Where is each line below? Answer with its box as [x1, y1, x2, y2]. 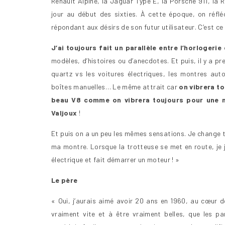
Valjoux [51, 108, 77, 117]
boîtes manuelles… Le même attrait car [51, 82, 179, 91]
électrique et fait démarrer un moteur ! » [51, 155, 180, 164]
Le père [51, 175, 78, 184]
